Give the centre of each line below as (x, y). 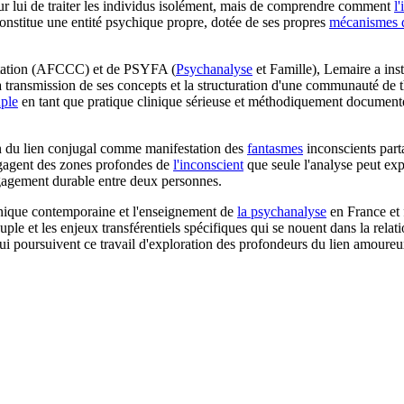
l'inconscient (208, 164)
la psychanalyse (282, 211)
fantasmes (275, 148)
